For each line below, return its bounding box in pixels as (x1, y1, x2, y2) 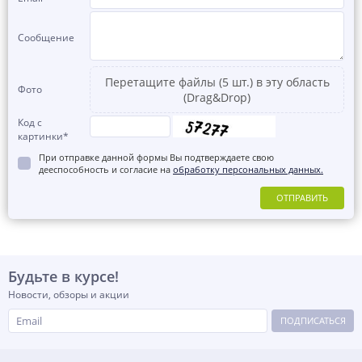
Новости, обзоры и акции (8, 287, 129, 301)
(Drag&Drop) (183, 89, 250, 105)
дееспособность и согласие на (39, 162, 173, 175)
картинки (18, 128, 63, 143)
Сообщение (18, 30, 74, 44)
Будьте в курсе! (8, 266, 119, 286)
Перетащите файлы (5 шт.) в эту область (104, 74, 330, 90)
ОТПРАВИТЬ (276, 192, 328, 204)
